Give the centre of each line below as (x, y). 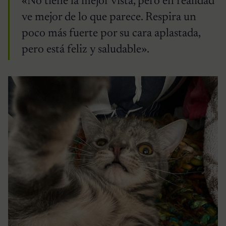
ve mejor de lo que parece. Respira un (109, 18)
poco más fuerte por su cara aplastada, (111, 34)
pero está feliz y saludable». (86, 50)
